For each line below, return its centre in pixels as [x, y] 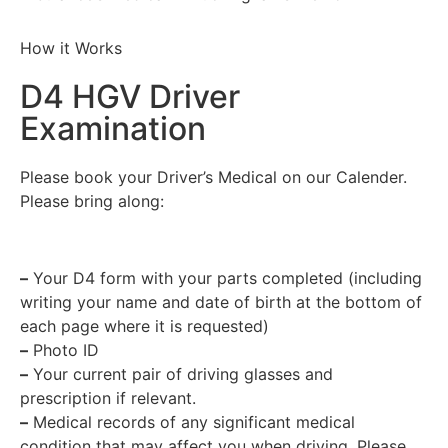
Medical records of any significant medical [191, 422]
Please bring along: [92, 201]
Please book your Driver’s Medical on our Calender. [213, 177]
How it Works [71, 48]
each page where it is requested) [144, 326]
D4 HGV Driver [130, 97]
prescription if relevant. [108, 398]
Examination [113, 129]
